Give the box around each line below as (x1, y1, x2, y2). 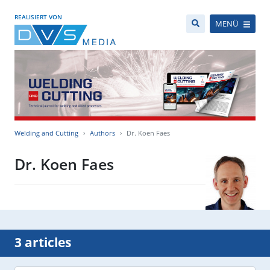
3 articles (14, 234, 71, 251)
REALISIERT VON (14, 13, 62, 21)
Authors (90, 128, 115, 138)
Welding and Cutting (14, 128, 78, 138)
